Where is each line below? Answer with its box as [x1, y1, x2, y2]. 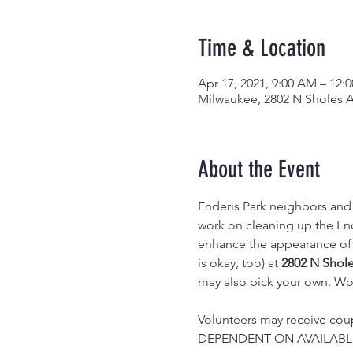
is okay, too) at [197, 255, 281, 270]
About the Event [197, 155, 320, 184]
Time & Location [197, 34, 325, 62]
